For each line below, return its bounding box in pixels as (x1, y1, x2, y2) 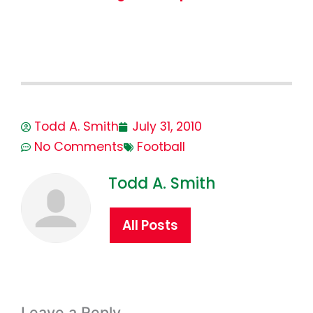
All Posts (122, 216, 178, 235)
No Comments (34, 138, 124, 156)
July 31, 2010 (132, 118, 202, 136)
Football (137, 138, 185, 156)
